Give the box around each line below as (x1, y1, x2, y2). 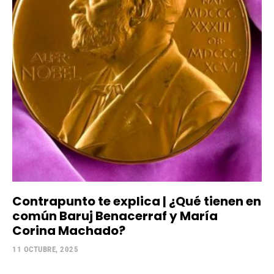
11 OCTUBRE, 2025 (12, 244, 78, 254)
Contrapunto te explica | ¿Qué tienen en (12, 192, 261, 210)
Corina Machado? (12, 221, 125, 239)
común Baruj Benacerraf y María (12, 207, 218, 224)
